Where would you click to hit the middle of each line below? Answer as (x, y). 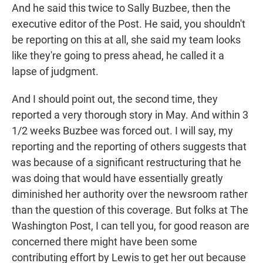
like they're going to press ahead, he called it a (118, 56)
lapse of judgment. (55, 72)
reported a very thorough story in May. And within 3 (130, 115)
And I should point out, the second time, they (115, 99)
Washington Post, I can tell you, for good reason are (131, 226)
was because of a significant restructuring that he (127, 163)
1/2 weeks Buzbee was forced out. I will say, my (122, 131)
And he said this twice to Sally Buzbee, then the (121, 8)
